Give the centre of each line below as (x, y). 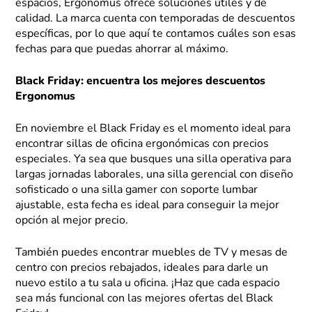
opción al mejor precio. (72, 221)
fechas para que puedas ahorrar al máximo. (122, 50)
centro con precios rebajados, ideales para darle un (142, 268)
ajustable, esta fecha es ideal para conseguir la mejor (148, 206)
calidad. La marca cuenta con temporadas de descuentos (156, 19)
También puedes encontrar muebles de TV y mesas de (152, 253)
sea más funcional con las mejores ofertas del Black (145, 299)
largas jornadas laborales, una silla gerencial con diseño (155, 175)
